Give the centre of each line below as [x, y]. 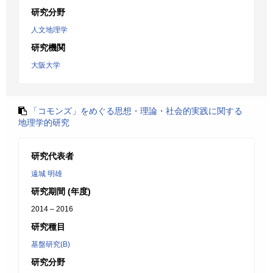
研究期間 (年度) [61, 191]
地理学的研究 [44, 122]
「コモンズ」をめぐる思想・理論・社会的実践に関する [136, 111]
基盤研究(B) [51, 244]
